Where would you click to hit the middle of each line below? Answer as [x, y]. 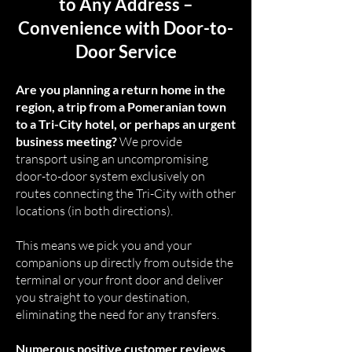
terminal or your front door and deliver [119, 280]
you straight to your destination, [103, 297]
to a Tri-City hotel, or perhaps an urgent [126, 124]
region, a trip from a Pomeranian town [121, 106]
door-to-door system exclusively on [110, 176]
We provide [150, 141]
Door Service [126, 51]
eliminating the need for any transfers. [117, 314]
